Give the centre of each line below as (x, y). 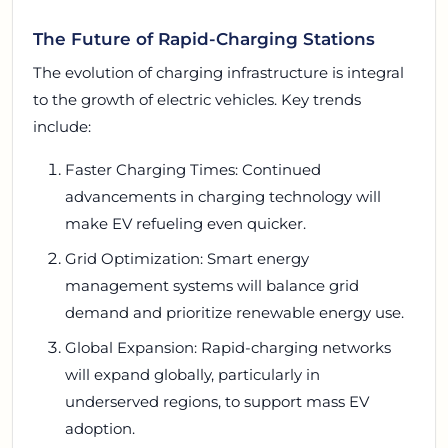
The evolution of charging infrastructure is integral (218, 73)
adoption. (100, 429)
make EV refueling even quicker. (185, 224)
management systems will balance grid (212, 286)
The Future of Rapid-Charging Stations (204, 39)
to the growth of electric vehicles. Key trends (197, 100)
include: (62, 127)
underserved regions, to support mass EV (217, 402)
